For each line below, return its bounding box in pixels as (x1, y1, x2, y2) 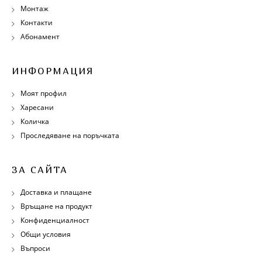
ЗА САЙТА (12, 163, 68, 175)
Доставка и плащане (20, 187, 92, 197)
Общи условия (20, 229, 71, 239)
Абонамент (20, 31, 60, 42)
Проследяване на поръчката (20, 130, 119, 140)
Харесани (20, 102, 54, 112)
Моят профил (20, 88, 67, 98)
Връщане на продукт (20, 201, 92, 211)
